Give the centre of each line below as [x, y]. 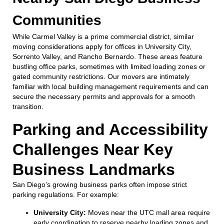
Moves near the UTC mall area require [148, 212]
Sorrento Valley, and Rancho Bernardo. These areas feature [107, 56]
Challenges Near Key [93, 149]
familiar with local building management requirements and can [110, 86]
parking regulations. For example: [66, 194]
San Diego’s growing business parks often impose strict [100, 184]
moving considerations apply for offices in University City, [102, 46]
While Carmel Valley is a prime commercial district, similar [103, 36]
